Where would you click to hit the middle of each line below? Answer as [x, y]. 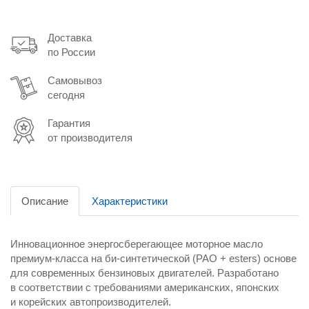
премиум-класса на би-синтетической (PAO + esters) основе [153, 259]
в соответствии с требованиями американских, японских [145, 288]
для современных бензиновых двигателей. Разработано [144, 273]
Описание [45, 201]
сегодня [66, 95]
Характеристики [130, 201]
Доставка [70, 38]
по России [71, 52]
